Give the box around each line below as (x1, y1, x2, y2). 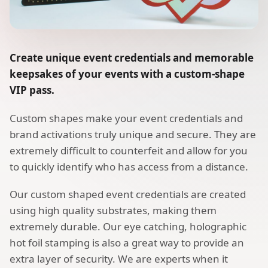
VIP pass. (10, 83, 54, 98)
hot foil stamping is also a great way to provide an (10, 236, 244, 250)
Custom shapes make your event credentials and (10, 111, 243, 125)
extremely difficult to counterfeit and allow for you (10, 143, 248, 157)
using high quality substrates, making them (10, 203, 217, 218)
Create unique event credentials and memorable (10, 51, 254, 65)
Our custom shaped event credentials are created (10, 187, 246, 202)
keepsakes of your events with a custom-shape (10, 67, 245, 81)
